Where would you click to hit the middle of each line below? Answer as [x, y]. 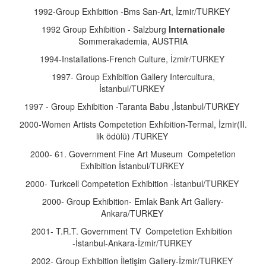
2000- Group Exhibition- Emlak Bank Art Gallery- [133, 201]
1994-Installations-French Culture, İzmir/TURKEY [133, 59]
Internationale [197, 29]
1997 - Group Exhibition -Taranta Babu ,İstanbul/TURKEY [133, 106]
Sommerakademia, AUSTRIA [133, 41]
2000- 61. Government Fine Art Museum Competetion [133, 154]
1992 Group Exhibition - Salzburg [105, 29]
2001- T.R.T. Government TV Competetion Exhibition [133, 231]
